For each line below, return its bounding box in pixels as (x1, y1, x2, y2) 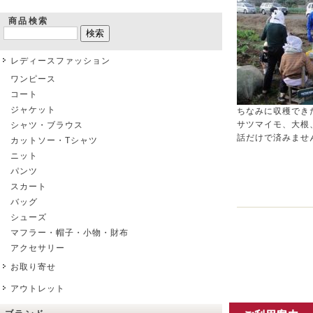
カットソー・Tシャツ (10, 136, 98, 145)
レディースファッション (10, 56, 110, 66)
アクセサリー (10, 243, 65, 253)
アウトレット (10, 284, 65, 293)
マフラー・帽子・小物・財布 (10, 228, 129, 238)
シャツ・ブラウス (10, 120, 83, 130)
